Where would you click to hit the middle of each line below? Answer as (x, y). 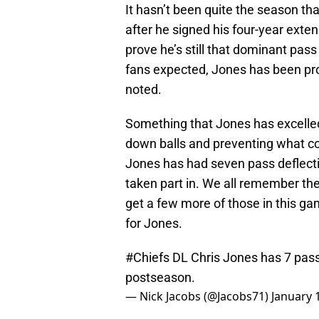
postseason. (160, 278)
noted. (143, 90)
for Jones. (154, 224)
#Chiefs (147, 258)
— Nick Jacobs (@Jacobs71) (198, 297)
